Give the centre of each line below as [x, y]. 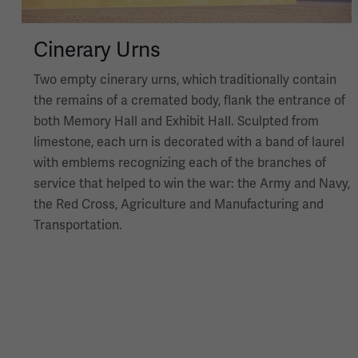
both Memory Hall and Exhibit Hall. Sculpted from [176, 122]
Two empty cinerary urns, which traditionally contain [185, 80]
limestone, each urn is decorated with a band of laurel [189, 143]
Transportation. [78, 226]
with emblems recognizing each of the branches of [180, 163]
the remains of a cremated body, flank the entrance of [189, 101]
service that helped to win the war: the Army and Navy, [192, 184]
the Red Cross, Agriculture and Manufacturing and [179, 205]
